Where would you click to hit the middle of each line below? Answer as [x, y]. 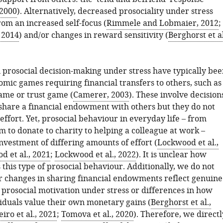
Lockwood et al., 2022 [95, 155]
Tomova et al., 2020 [97, 215]
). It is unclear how [171, 155]
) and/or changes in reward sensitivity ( [93, 35]
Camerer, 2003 [101, 95]
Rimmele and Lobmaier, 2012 [162, 23]
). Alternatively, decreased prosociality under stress [115, 11]
